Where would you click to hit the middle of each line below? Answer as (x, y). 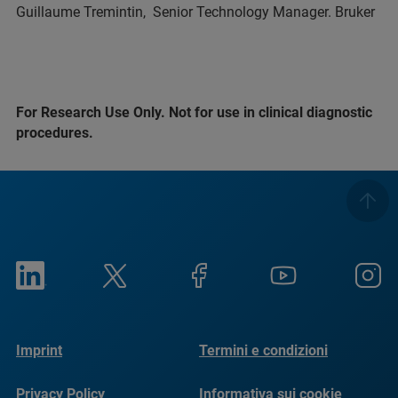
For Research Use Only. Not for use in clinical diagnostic (194, 112)
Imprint (39, 350)
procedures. (55, 133)
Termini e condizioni (263, 350)
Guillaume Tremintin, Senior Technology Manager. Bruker (195, 12)
